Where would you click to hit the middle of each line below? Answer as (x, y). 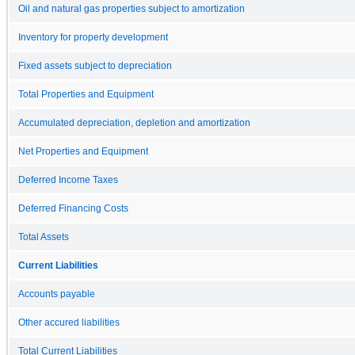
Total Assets (44, 237)
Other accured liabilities (69, 322)
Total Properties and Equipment (86, 94)
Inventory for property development (93, 37)
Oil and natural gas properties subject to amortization (132, 8)
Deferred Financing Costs (73, 208)
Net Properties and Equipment (83, 151)
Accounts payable (57, 294)
